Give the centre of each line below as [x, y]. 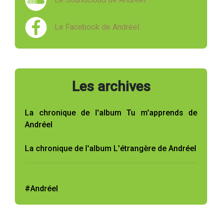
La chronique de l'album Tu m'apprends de [111, 113]
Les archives [111, 87]
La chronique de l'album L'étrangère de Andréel [111, 149]
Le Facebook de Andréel [97, 27]
